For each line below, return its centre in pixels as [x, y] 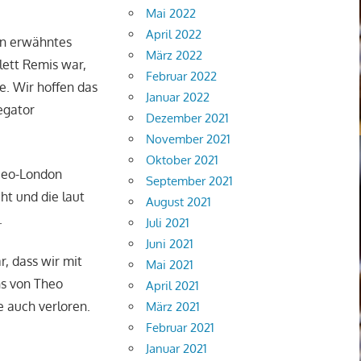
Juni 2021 [170, 243]
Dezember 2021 [188, 118]
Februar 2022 [182, 76]
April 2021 [173, 285]
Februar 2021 [180, 327]
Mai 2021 [170, 264]
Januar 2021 [177, 348]
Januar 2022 [178, 97]
